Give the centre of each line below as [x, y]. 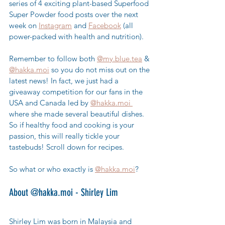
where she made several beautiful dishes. [78, 114]
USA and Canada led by [50, 103]
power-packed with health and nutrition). [78, 37]
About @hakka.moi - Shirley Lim [64, 193]
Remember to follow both [53, 59]
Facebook [105, 26]
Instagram [55, 26]
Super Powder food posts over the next [75, 15]
